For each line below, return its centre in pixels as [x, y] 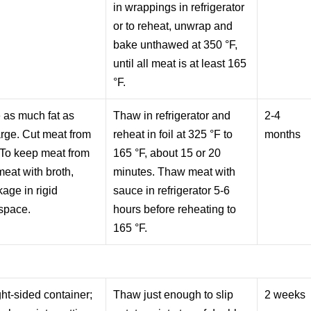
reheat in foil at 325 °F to [173, 134]
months [283, 134]
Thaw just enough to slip [174, 294]
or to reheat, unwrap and [173, 26]
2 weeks [285, 294]
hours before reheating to [175, 209]
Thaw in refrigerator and [172, 115]
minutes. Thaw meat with [175, 171]
